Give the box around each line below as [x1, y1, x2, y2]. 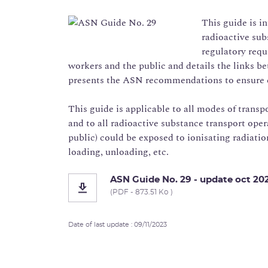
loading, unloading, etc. [68, 145, 169, 160]
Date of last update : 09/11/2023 [68, 221, 167, 229]
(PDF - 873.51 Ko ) [110, 188, 173, 196]
